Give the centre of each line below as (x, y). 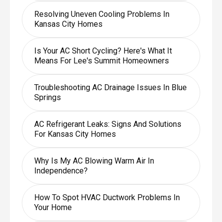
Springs (47, 97)
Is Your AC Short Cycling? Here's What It (103, 51)
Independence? (61, 170)
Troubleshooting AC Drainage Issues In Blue (110, 87)
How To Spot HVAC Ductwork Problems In (107, 197)
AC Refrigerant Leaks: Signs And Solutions (108, 124)
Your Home (53, 207)
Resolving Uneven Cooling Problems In (102, 14)
